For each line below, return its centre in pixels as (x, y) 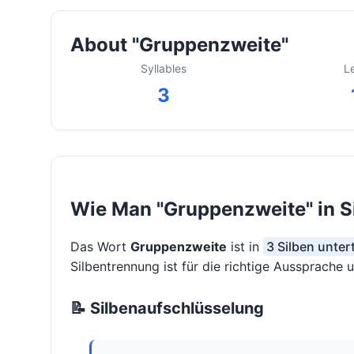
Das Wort (100, 247)
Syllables (163, 69)
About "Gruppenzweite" (179, 45)
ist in (245, 247)
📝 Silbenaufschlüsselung (167, 309)
